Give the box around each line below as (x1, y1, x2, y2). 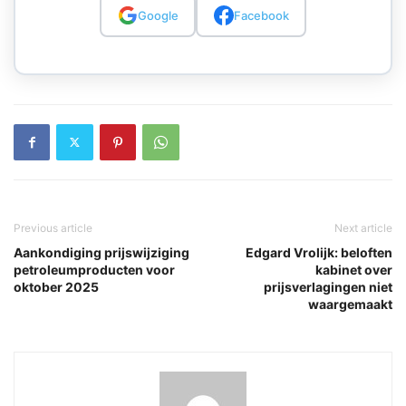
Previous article (14, 220, 92, 235)
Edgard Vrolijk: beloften (246, 244, 392, 260)
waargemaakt (308, 295, 392, 312)
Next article (334, 220, 392, 235)
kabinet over (315, 261, 392, 277)
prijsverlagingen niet (264, 278, 392, 295)
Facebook (233, 7, 289, 23)
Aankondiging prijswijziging (14, 244, 189, 260)
